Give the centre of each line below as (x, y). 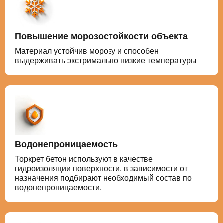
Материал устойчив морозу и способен (87, 51)
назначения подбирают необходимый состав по (103, 178)
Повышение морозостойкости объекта (101, 36)
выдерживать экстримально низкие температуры (106, 60)
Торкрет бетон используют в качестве (84, 159)
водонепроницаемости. (58, 187)
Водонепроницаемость (66, 144)
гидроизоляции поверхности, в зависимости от (101, 168)
